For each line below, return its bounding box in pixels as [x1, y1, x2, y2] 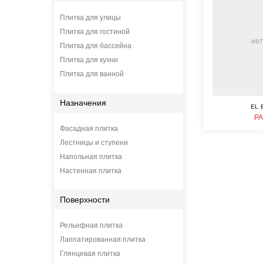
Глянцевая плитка [60, 249, 120, 258]
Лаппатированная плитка [60, 235, 146, 244]
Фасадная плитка [60, 124, 118, 133]
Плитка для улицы [60, 14, 121, 22]
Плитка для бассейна [60, 42, 131, 50]
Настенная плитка [60, 167, 122, 175]
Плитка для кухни [60, 56, 118, 64]
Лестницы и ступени [60, 139, 128, 147]
